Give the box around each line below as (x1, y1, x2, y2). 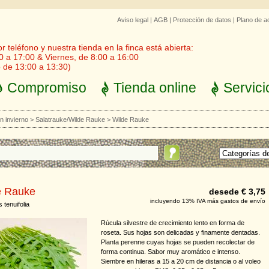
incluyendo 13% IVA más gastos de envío (150, 198, 265, 204)
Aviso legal (117, 16, 148, 23)
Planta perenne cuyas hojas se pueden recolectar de (101, 238, 255, 246)
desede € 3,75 (209, 187, 265, 196)
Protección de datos (173, 16, 231, 23)
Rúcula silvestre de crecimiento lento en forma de (101, 219, 244, 226)
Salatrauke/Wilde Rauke (35, 116, 105, 123)
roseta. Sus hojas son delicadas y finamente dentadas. (101, 229, 260, 236)
